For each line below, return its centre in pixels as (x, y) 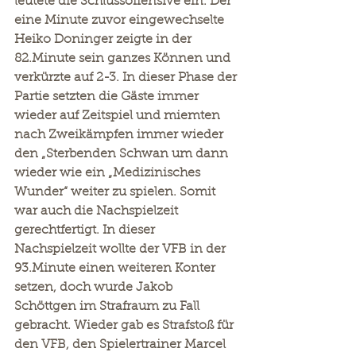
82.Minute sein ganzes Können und (124, 59)
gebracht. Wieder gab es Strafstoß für (126, 326)
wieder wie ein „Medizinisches (109, 173)
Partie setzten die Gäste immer (108, 97)
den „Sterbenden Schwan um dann (123, 154)
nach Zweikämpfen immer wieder (120, 135)
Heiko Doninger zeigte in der (104, 40)
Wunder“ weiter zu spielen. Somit (116, 192)
